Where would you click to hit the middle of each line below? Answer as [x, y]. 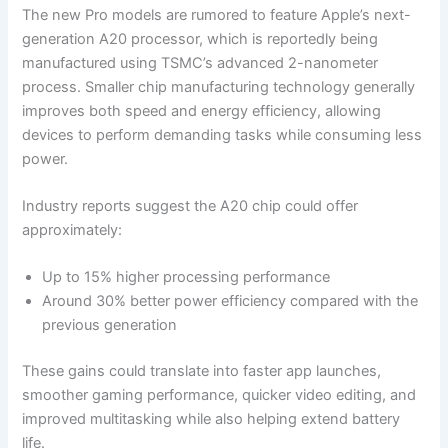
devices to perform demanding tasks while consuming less [222, 134]
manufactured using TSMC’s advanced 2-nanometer [200, 62]
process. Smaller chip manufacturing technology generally [219, 86]
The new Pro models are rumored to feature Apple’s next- [217, 14]
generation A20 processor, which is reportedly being [200, 38]
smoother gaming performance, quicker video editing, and [219, 395]
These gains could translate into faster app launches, [202, 371]
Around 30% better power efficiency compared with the [230, 301]
